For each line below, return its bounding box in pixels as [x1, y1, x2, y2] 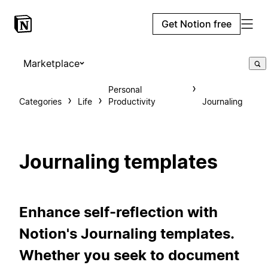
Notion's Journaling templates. [19, 224, 234, 242]
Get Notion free [162, 18, 232, 30]
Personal [108, 84, 142, 95]
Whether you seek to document [19, 246, 239, 264]
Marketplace [23, 57, 80, 69]
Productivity [108, 96, 156, 106]
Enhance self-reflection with [19, 203, 218, 221]
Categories [19, 96, 62, 106]
